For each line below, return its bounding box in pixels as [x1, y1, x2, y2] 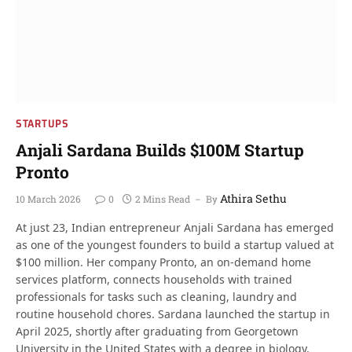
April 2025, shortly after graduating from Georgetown [16, 323, 299, 339]
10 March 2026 [16, 192, 81, 205]
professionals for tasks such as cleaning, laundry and [16, 288, 297, 304]
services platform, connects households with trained [16, 271, 292, 287]
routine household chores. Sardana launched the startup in [16, 306, 330, 321]
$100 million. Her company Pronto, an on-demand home [16, 254, 311, 269]
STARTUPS [16, 114, 69, 132]
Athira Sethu [220, 190, 287, 206]
